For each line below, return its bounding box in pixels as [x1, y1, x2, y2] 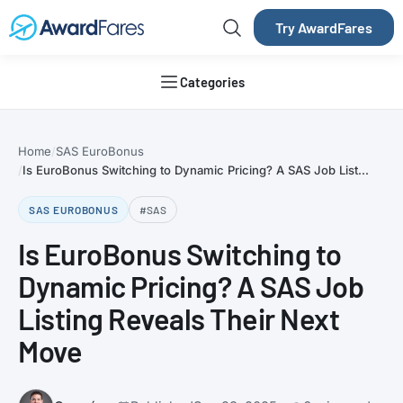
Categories [180, 73, 245, 90]
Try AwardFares [275, 19, 372, 36]
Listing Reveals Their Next [18, 301, 340, 336]
